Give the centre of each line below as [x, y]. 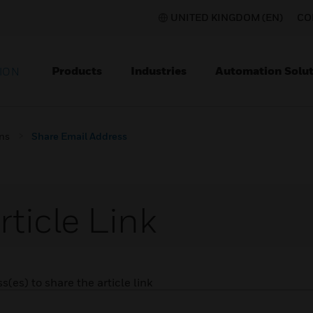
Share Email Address [79, 136]
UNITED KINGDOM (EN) [227, 17]
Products [77, 71]
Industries [159, 71]
